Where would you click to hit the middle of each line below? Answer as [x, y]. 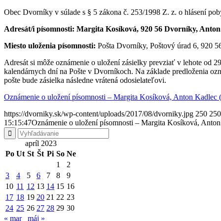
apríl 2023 [41, 143]
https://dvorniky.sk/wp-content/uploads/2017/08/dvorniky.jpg [99, 113]
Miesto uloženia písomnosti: [50, 45]
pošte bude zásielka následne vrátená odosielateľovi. [85, 80]
